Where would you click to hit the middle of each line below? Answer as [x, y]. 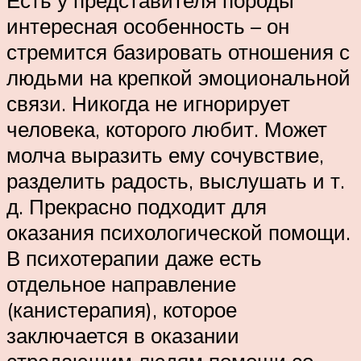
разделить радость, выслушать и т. [176, 180]
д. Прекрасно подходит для [137, 206]
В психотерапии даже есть [134, 257]
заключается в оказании [123, 335]
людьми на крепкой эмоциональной [178, 77]
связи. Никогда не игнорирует [148, 103]
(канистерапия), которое [122, 309]
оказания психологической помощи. [178, 232]
